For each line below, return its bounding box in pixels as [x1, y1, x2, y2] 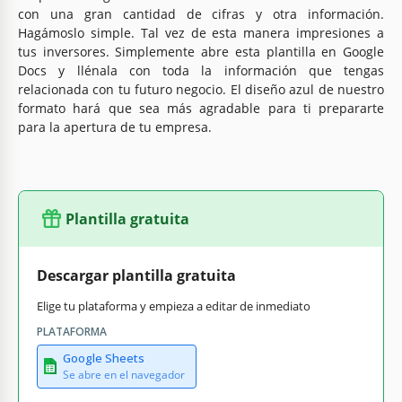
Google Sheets [63, 349, 144, 366]
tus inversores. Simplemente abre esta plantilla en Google [18, 42, 384, 60]
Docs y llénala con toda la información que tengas [18, 61, 384, 79]
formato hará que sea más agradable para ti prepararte [18, 99, 384, 117]
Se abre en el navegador [63, 366, 185, 382]
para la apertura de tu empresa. [18, 118, 212, 135]
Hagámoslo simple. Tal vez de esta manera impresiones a [18, 23, 384, 41]
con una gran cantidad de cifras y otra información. [18, 4, 384, 22]
